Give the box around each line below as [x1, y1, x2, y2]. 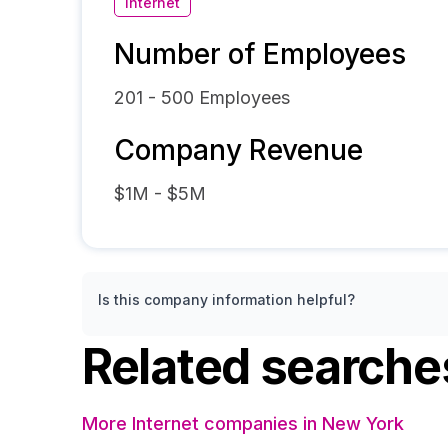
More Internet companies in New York [82, 413, 404, 434]
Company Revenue [114, 133, 363, 167]
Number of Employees [114, 37, 406, 71]
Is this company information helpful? [98, 291, 355, 308]
